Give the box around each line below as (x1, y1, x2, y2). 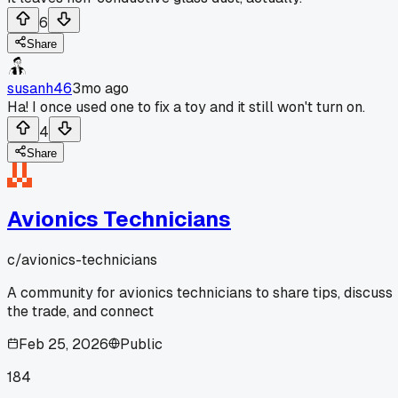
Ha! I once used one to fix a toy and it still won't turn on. (7, 97, 365, 116)
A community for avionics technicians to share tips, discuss (7, 283, 393, 302)
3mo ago (72, 78, 129, 98)
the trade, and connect (7, 301, 154, 321)
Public (120, 334, 163, 354)
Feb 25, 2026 (19, 334, 108, 354)
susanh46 (7, 78, 72, 98)
